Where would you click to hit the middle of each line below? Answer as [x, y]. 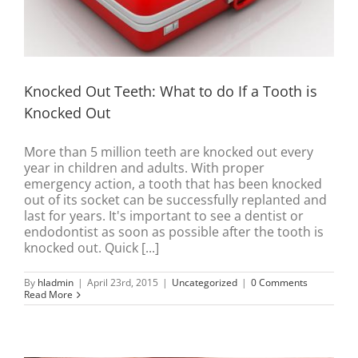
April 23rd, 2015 [123, 283]
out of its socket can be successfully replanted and [175, 200]
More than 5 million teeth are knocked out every [169, 152]
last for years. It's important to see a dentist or [164, 216]
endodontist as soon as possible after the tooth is [174, 232]
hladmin [56, 283]
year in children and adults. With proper [144, 168]
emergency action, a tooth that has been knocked [173, 184]
